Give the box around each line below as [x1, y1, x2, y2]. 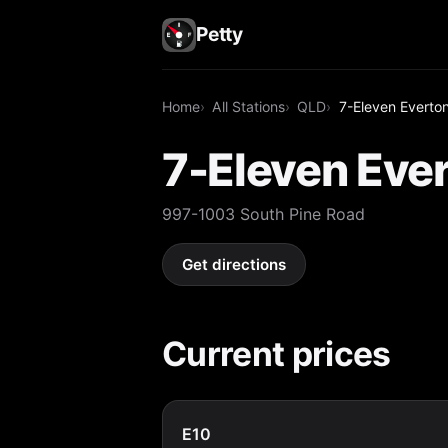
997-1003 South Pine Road [162, 203, 365, 224]
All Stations [212, 97, 286, 115]
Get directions [182, 255, 287, 275]
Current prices [162, 332, 391, 374]
